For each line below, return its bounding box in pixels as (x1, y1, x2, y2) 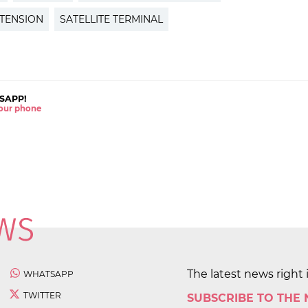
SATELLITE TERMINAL (60, 13, 163, 26)
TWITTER (23, 290, 61, 301)
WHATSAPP (23, 269, 74, 280)
